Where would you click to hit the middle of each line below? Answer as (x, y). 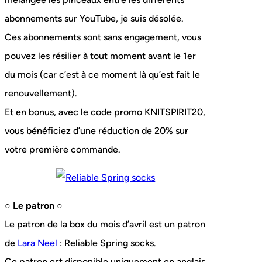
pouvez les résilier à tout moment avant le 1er (100, 56)
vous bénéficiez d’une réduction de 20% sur (96, 131)
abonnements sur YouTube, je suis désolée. (94, 19)
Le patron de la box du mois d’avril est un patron (105, 225)
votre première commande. (63, 150)
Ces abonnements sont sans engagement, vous (103, 37)
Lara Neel (37, 243)
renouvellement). (41, 94)
